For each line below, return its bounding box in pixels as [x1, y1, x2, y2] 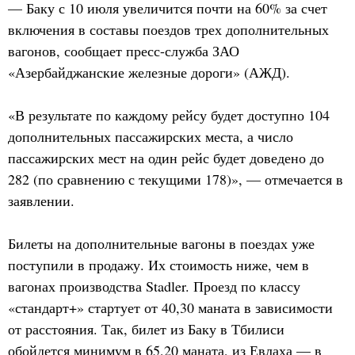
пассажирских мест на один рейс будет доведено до [8, 148, 324, 167]
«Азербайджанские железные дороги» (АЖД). [8, 63, 290, 82]
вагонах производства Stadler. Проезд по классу [8, 277, 300, 296]
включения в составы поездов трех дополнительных [8, 20, 329, 39]
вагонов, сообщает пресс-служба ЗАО [8, 41, 239, 60]
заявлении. [8, 191, 74, 210]
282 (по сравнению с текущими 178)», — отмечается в [8, 170, 343, 189]
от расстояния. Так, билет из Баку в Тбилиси [8, 319, 284, 338]
